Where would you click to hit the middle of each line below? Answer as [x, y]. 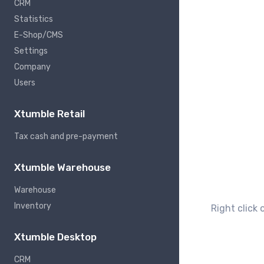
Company [32, 67]
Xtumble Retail [49, 114]
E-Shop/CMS [39, 35]
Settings [31, 51]
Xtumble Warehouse [62, 168]
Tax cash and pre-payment [66, 137]
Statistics [34, 19]
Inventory [33, 206]
